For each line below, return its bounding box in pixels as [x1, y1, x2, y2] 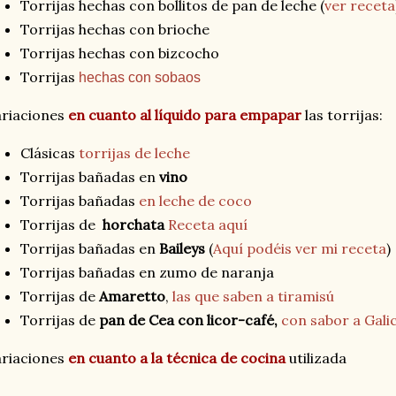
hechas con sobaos [79, 70, 201, 86]
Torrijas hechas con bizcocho [20, 44, 219, 63]
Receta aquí [168, 216, 247, 234]
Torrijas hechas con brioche [20, 20, 209, 39]
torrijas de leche [79, 144, 190, 163]
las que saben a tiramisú [172, 287, 334, 306]
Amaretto [99, 287, 165, 306]
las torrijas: [301, 106, 383, 125]
